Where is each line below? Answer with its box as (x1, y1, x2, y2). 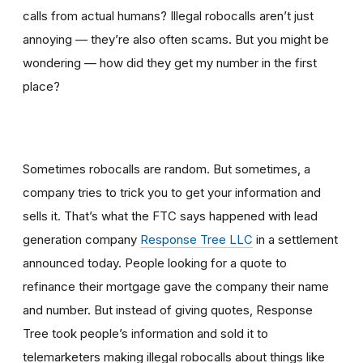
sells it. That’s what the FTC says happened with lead (23, 208, 318, 224)
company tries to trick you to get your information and (23, 185, 321, 201)
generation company (23, 232, 140, 248)
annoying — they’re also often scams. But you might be (23, 32, 329, 48)
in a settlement (253, 232, 338, 248)
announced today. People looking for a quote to (23, 255, 287, 271)
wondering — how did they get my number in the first (23, 55, 317, 71)
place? (23, 79, 60, 95)
